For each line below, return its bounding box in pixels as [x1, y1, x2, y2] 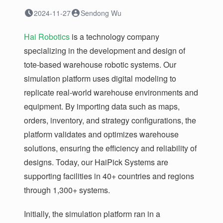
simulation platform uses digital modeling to [24, 73, 176, 85]
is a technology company [70, 31, 159, 43]
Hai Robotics [24, 31, 70, 43]
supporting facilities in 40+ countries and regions [24, 170, 194, 182]
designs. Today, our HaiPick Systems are [24, 156, 168, 168]
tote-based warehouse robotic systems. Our [24, 59, 176, 71]
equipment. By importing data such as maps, [24, 101, 180, 112]
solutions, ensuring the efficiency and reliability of [24, 142, 197, 154]
